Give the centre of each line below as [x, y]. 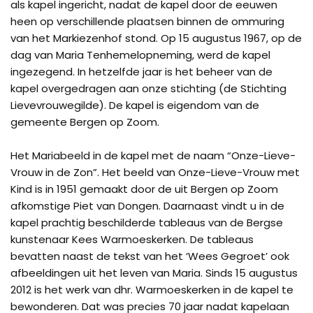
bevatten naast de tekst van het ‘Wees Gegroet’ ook [150, 256]
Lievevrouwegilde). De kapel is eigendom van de [135, 105]
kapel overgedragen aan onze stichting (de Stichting [148, 88]
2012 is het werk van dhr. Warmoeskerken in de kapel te [152, 290]
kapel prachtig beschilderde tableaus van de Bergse [147, 223]
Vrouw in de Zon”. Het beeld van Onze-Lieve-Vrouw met [155, 172]
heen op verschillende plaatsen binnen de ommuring [147, 21]
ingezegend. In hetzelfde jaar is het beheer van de [141, 72]
